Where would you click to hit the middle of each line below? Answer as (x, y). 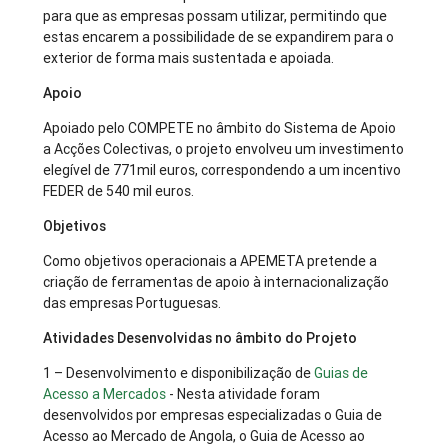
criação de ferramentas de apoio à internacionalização (216, 282)
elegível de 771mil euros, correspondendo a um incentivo (222, 170)
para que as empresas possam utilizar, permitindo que (215, 16)
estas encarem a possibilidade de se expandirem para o (219, 37)
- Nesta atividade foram (243, 394)
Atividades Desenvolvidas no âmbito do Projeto (200, 338)
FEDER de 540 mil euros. (119, 191)
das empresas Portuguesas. (132, 303)
